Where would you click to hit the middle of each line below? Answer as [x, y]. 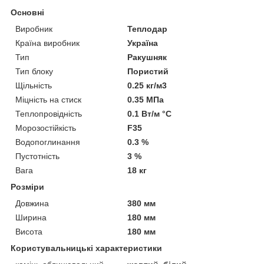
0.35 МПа [146, 99]
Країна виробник [47, 43]
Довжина [32, 203]
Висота [29, 231]
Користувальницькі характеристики [86, 248]
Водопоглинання [48, 142]
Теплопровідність [49, 113]
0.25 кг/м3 [147, 85]
